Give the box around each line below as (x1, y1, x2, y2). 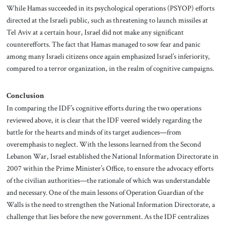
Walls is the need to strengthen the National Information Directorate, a (6, 199, 215, 209)
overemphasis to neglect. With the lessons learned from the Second (6, 139, 201, 149)
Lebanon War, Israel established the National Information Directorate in (6, 151, 218, 161)
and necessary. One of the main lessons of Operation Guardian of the (6, 187, 203, 197)
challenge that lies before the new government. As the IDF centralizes (6, 211, 209, 221)
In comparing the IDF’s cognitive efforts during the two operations (6, 102, 201, 113)
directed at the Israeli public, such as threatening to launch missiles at (6, 15, 208, 26)
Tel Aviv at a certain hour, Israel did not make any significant (6, 27, 184, 38)
